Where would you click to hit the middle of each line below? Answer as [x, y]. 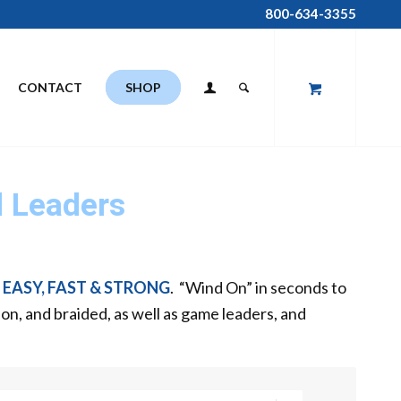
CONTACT [51, 87]
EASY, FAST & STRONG [86, 288]
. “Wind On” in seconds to [258, 288]
